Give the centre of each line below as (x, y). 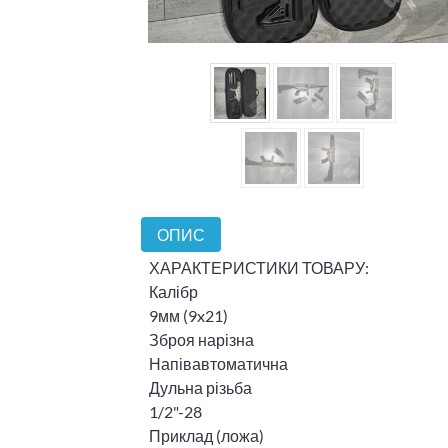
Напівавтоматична (218, 364)
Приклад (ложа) (206, 436)
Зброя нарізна (201, 340)
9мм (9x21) (188, 316)
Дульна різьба (200, 388)
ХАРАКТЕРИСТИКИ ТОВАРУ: (259, 268)
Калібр (173, 292)
